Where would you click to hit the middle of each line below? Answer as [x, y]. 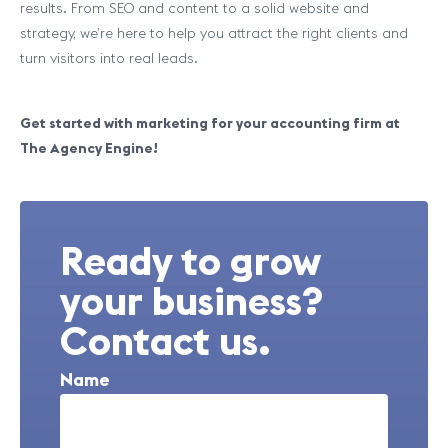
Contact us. [165, 340]
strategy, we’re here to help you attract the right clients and [214, 33]
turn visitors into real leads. [109, 58]
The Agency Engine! [89, 148]
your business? [191, 300]
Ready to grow [190, 260]
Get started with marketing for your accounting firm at [210, 123]
